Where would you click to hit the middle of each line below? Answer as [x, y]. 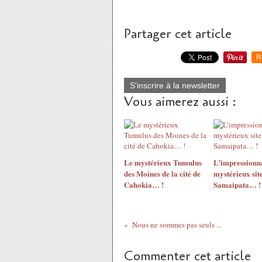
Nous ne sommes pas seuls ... [177, 225]
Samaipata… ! [237, 185]
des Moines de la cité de [162, 173]
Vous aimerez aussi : [180, 102]
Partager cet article [178, 34]
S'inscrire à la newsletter [175, 85]
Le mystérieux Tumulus [163, 162]
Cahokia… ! [144, 185]
